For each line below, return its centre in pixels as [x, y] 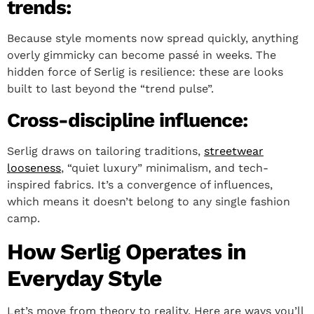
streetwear [234, 151]
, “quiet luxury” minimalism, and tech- [165, 168]
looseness [34, 168]
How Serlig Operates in [127, 252]
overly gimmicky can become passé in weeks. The [142, 55]
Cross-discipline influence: [127, 121]
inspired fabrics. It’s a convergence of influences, [140, 185]
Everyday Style [84, 279]
